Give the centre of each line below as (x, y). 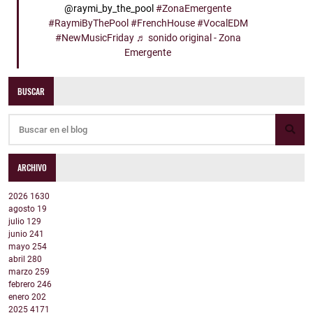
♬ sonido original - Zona (188, 38)
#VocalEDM (222, 24)
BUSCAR (31, 91)
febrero (23, 285)
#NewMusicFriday (94, 38)
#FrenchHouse (162, 24)
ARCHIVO (32, 167)
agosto (23, 209)
